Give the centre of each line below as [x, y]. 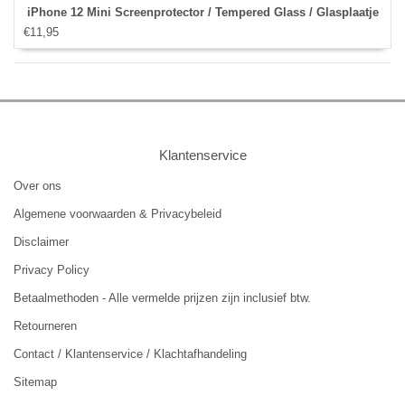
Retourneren [45, 326]
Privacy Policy [52, 270]
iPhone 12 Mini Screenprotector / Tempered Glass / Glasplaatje [202, 13]
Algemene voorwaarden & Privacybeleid [118, 214]
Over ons [38, 186]
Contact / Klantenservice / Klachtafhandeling [130, 354]
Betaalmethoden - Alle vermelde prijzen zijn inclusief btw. [162, 298]
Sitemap [35, 382]
